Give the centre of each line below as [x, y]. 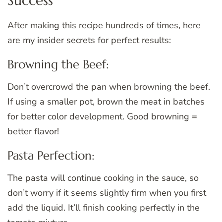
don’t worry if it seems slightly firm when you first [107, 193]
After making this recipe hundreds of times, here [104, 26]
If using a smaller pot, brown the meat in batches [106, 102]
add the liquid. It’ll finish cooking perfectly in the [104, 208]
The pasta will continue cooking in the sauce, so [103, 178]
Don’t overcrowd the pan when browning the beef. [109, 87]
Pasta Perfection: [51, 156]
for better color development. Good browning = [102, 117]
